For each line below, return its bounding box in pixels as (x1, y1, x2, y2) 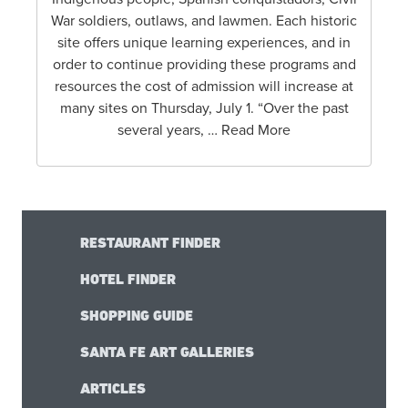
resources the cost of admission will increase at (55, 77, 353, 97)
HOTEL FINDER (80, 270, 176, 289)
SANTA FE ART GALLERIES (80, 343, 254, 362)
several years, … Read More (117, 121, 291, 140)
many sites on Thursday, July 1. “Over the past (59, 99, 349, 118)
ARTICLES (80, 380, 146, 398)
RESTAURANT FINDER (80, 234, 220, 252)
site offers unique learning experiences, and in (57, 34, 351, 53)
